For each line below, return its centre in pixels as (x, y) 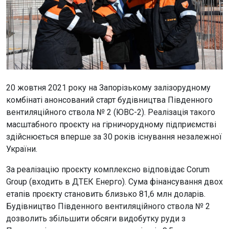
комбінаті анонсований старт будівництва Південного (109, 100)
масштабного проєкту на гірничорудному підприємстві (111, 124)
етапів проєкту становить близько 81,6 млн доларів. (106, 194)
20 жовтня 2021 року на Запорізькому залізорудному (108, 87)
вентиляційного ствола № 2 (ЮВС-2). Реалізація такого (111, 112)
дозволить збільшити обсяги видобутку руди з (96, 218)
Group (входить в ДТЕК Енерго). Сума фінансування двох (114, 181)
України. (22, 149)
